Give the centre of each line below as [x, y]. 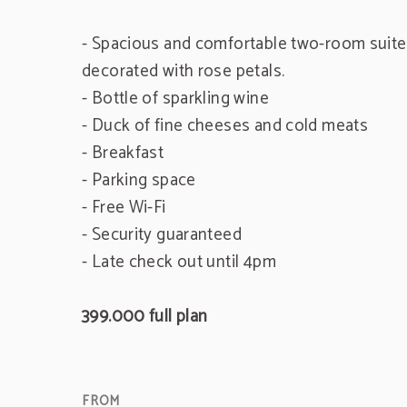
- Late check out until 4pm [179, 262]
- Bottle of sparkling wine [175, 99]
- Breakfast [123, 153]
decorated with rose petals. [184, 71]
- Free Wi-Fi [124, 208]
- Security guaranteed [162, 235]
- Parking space [139, 180]
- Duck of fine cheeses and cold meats [225, 126]
